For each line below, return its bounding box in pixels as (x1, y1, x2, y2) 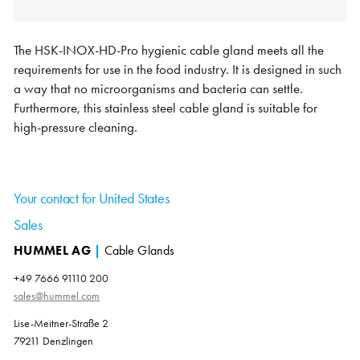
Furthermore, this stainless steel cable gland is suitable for (14, 100, 318, 117)
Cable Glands (104, 242, 174, 260)
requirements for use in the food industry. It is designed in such (14, 61, 342, 79)
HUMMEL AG (14, 242, 95, 260)
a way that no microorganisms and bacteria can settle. (14, 80, 304, 98)
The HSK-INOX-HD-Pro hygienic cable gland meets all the (14, 42, 325, 59)
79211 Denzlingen (14, 333, 94, 349)
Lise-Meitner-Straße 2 (14, 316, 109, 331)
